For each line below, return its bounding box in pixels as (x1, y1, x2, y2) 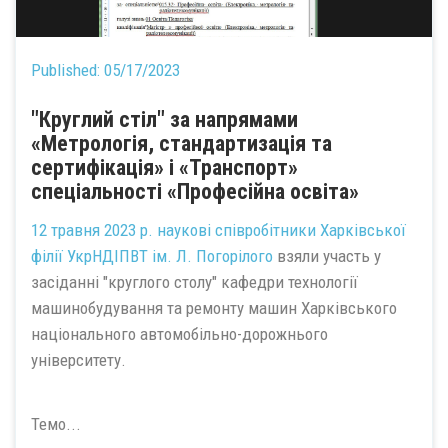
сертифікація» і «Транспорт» (31, 155, 298, 180)
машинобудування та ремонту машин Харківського (31, 297, 397, 318)
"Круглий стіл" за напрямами (31, 107, 298, 132)
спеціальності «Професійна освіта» (31, 179, 359, 204)
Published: (31, 60, 104, 80)
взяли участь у (273, 245, 381, 266)
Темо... (31, 414, 81, 434)
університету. (31, 349, 126, 370)
